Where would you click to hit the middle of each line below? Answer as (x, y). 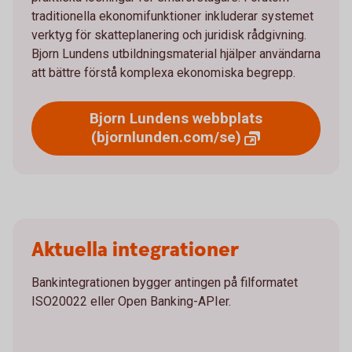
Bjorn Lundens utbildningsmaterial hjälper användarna (176, 54)
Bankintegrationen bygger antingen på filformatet (165, 282)
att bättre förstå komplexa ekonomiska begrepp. (163, 73)
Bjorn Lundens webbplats (176, 118)
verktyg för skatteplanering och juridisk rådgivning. (169, 35)
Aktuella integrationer (135, 250)
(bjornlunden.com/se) (166, 137)
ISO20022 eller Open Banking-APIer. (131, 301)
